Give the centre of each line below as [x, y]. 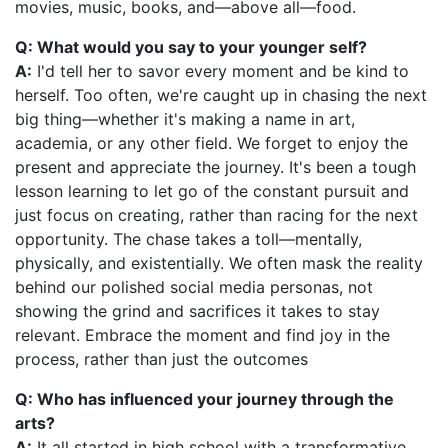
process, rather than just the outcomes [161, 358]
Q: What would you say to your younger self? [191, 46]
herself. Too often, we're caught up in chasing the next [221, 94]
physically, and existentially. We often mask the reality [219, 262]
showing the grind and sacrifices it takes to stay [197, 310]
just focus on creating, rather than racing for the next [216, 214]
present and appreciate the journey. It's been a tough [215, 166]
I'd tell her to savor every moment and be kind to [220, 70]
